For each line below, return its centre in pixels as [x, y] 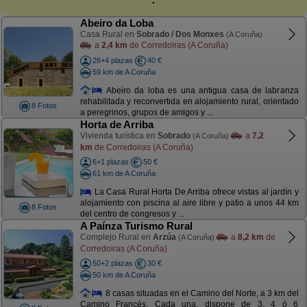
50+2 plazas [112, 263]
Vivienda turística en [119, 136]
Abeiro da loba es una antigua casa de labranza [201, 90]
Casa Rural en [108, 34]
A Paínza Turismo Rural [136, 226]
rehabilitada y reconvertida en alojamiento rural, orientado [189, 102]
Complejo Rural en [116, 237]
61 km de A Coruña [124, 173]
